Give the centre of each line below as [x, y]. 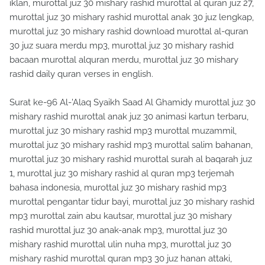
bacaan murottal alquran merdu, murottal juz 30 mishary [124, 60]
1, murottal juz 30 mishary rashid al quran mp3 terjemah [122, 174]
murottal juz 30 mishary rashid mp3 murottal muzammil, [123, 131]
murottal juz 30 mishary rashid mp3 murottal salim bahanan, [131, 145]
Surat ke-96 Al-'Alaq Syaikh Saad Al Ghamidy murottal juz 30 [132, 103]
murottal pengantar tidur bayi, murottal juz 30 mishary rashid [132, 202]
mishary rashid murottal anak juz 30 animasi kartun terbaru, [129, 117]
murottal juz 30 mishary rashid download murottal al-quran [129, 32]
